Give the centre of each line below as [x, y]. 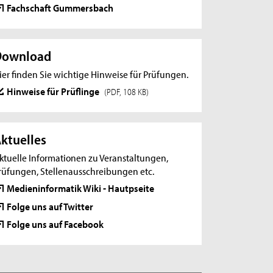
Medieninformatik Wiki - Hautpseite [81, 188]
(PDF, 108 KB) [126, 92]
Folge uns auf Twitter [50, 206]
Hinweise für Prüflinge [54, 91]
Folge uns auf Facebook [55, 224]
